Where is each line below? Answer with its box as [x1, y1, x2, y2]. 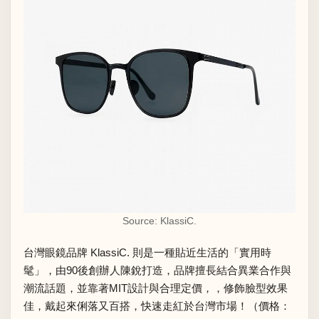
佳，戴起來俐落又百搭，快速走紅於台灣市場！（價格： [23, 299, 291, 312]
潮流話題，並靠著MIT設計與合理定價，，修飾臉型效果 [23, 281, 288, 294]
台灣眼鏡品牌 [23, 246, 90, 258]
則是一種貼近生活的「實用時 [130, 246, 271, 258]
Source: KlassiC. [122, 214, 197, 226]
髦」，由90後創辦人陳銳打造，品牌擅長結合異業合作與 [23, 263, 291, 276]
